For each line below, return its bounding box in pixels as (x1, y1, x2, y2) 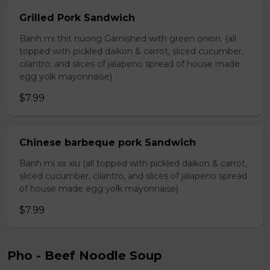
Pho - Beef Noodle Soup (7, 248, 162, 263)
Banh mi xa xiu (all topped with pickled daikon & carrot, (19, 158, 247, 169)
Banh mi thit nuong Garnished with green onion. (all (19, 33, 236, 44)
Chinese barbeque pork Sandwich (19, 137, 196, 148)
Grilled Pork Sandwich (19, 12, 135, 24)
